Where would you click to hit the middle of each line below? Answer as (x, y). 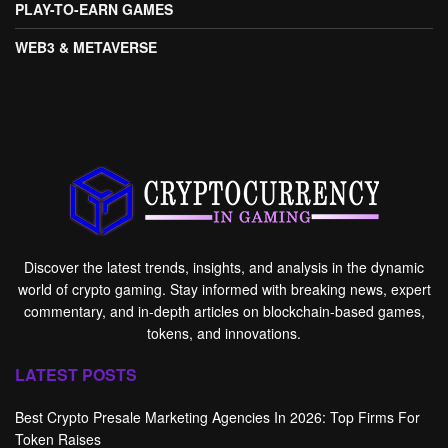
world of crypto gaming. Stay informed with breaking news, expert (224, 289)
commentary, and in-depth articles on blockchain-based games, (224, 311)
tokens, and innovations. (224, 333)
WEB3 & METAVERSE (86, 47)
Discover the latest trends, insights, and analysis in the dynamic (224, 267)
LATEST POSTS (76, 374)
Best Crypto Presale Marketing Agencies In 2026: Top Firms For (217, 417)
